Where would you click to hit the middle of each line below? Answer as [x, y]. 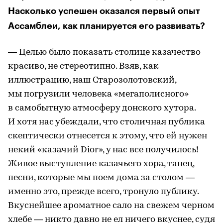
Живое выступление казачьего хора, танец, [101, 164]
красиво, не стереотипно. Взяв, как [83, 66]
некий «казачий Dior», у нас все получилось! [103, 150]
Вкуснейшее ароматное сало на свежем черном [111, 206]
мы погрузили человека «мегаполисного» [98, 94]
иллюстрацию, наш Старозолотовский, [92, 80]
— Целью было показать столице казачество [104, 52]
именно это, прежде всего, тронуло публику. [103, 192]
